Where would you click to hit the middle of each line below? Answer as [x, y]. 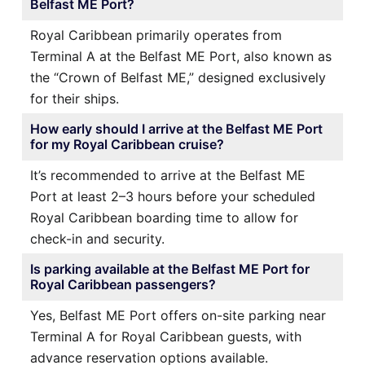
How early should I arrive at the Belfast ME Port [176, 128]
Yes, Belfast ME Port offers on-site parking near [178, 315]
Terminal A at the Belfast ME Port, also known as [181, 56]
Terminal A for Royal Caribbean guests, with [166, 336]
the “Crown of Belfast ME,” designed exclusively [178, 77]
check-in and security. [97, 238]
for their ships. [75, 98]
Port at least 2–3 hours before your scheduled [173, 196]
